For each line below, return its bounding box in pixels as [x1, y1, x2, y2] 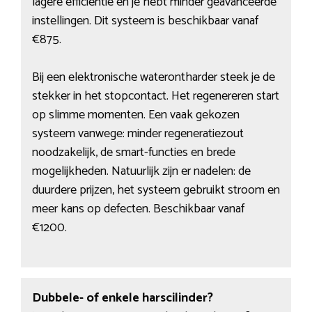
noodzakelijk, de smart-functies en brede [31, 142, 235, 164]
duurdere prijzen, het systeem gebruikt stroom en [31, 180, 280, 201]
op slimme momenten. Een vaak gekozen [31, 104, 240, 126]
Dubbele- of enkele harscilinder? [31, 287, 213, 309]
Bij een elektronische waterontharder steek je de [31, 67, 275, 88]
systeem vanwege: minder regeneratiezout [31, 123, 244, 145]
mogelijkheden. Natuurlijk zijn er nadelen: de [31, 161, 251, 182]
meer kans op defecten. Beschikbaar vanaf [31, 198, 244, 220]
